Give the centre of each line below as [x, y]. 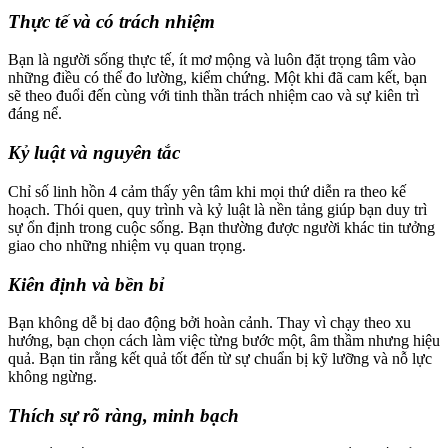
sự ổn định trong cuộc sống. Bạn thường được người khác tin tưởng [221, 227]
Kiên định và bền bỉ [86, 284]
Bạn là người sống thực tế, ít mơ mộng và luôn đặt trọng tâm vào [212, 60]
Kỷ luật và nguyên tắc [94, 153]
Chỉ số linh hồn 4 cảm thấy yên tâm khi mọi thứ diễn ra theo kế [207, 191]
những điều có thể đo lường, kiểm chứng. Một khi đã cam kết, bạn [217, 78]
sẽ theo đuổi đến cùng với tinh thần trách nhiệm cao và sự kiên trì [213, 96]
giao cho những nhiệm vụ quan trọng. [127, 245]
